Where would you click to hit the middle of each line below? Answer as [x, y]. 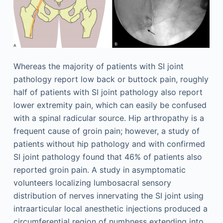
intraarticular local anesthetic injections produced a [110, 208]
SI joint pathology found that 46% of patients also [108, 157]
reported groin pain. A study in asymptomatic [99, 169]
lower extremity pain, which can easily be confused [110, 105]
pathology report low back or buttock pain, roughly [111, 79]
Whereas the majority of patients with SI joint [98, 66]
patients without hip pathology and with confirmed [109, 144]
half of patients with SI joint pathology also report [108, 92]
